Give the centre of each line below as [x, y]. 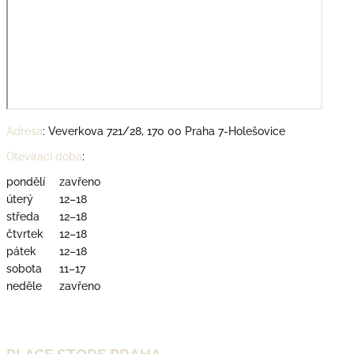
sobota [24, 269]
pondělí [26, 182]
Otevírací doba [44, 157]
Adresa [24, 132]
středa [23, 217]
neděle [24, 286]
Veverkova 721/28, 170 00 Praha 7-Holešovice [167, 132]
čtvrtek [25, 234]
